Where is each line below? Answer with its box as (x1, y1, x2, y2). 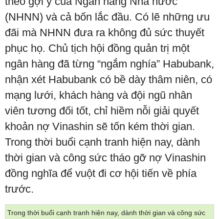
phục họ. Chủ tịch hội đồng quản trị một (5, 42, 190, 55)
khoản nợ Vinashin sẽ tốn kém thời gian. (5, 120, 195, 133)
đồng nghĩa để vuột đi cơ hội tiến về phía (5, 167, 197, 180)
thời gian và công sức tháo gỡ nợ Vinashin (5, 152, 206, 164)
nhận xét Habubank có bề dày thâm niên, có (5, 73, 212, 86)
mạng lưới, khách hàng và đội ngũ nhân (5, 89, 192, 102)
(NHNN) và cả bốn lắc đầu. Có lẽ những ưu (5, 11, 210, 23)
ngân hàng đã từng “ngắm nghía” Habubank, (5, 58, 214, 70)
